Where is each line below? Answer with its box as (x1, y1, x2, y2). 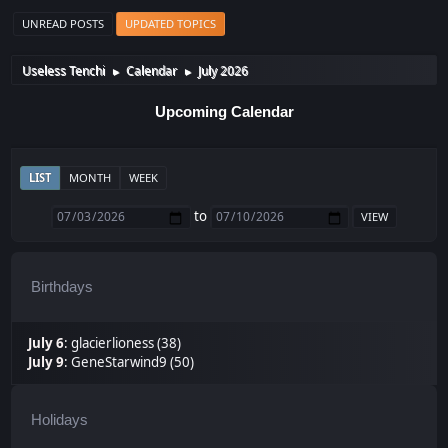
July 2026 (198, 62, 249, 80)
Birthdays (31, 278, 94, 296)
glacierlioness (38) (71, 334, 182, 353)
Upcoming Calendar (154, 104, 294, 121)
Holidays (31, 411, 89, 429)
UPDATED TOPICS (125, 16, 217, 32)
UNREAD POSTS (22, 16, 105, 32)
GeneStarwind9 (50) (71, 353, 195, 372)
